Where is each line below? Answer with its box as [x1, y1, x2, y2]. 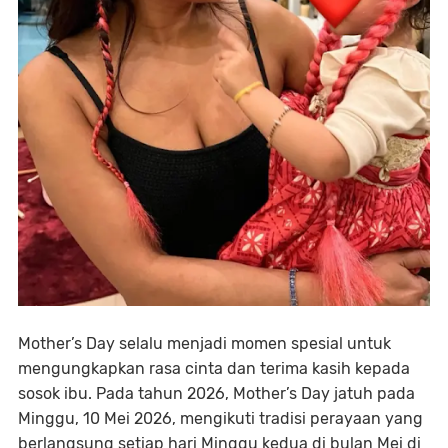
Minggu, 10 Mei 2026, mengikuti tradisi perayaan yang [18, 409, 423, 429]
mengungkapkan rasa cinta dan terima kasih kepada [18, 359, 410, 379]
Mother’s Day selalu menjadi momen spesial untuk [18, 334, 391, 354]
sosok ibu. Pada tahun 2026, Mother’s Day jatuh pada [18, 384, 415, 404]
